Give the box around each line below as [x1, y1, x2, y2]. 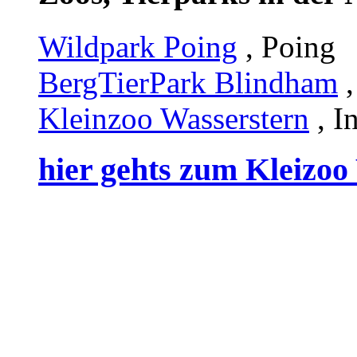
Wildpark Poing [38, 29, 237, 64]
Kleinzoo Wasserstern [38, 100, 309, 135]
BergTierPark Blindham [38, 65, 338, 100]
